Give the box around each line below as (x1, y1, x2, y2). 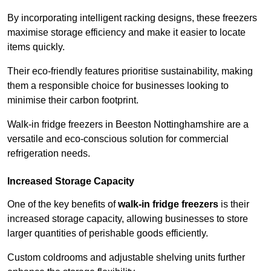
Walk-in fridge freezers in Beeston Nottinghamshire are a (7, 119, 249, 130)
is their (218, 199, 249, 210)
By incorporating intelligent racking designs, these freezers (7, 13, 257, 24)
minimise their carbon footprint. (7, 95, 141, 106)
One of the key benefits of (7, 199, 118, 210)
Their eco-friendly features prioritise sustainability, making (7, 66, 253, 77)
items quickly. (7, 42, 67, 53)
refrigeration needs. (7, 148, 90, 159)
